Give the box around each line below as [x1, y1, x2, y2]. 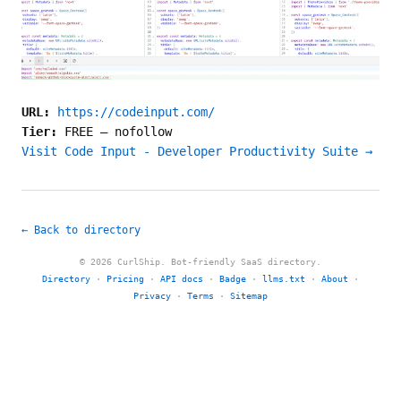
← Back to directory [21, 224, 141, 237]
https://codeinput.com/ [57, 105, 215, 120]
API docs [160, 274, 203, 285]
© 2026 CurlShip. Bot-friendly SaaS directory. [80, 257, 321, 268]
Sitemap [230, 291, 268, 302]
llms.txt [262, 274, 305, 285]
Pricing [107, 274, 144, 285]
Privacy [133, 291, 171, 302]
